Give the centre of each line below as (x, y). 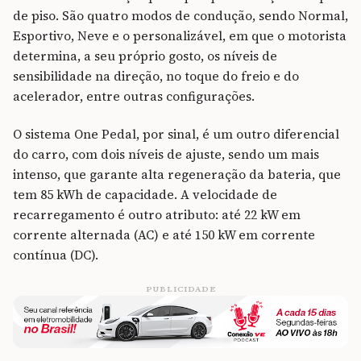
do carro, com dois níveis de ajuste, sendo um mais (166, 154)
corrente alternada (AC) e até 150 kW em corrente (164, 234)
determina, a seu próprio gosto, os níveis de (145, 56)
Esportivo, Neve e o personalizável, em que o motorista (180, 35)
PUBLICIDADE (180, 288)
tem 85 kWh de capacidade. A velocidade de (145, 194)
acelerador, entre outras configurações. (134, 96)
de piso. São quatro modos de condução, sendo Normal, (180, 15)
